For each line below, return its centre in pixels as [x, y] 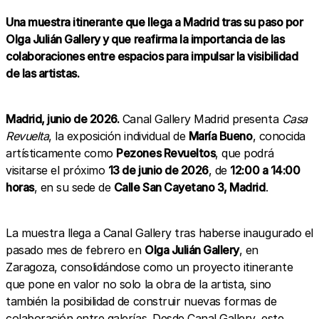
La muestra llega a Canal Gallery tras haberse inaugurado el [159, 232]
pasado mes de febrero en [75, 250]
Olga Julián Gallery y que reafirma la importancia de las [145, 39]
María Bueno [220, 136]
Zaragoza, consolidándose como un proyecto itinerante [150, 267]
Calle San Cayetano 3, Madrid [189, 187]
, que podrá [245, 153]
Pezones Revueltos [166, 153]
